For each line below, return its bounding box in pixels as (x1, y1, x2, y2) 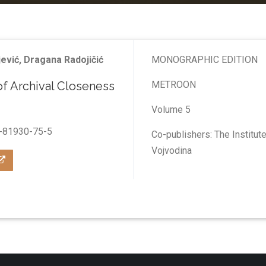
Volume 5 (151, 104, 191, 115)
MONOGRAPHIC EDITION (151, 54, 258, 65)
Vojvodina (151, 145, 194, 156)
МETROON (151, 79, 196, 90)
